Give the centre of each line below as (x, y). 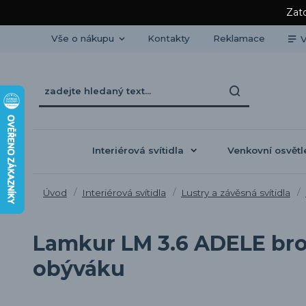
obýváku (79, 268)
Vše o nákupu (82, 38)
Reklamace (239, 38)
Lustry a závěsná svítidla (235, 192)
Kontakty (168, 38)
